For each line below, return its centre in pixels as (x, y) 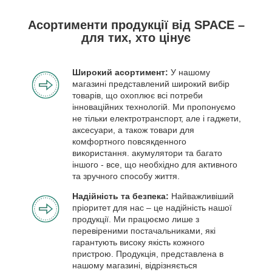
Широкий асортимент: (121, 72)
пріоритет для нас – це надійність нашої (152, 207)
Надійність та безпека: (122, 196)
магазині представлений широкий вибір (151, 83)
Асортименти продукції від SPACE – (136, 25)
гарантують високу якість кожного (138, 242)
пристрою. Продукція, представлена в (148, 253)
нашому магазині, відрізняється (135, 265)
